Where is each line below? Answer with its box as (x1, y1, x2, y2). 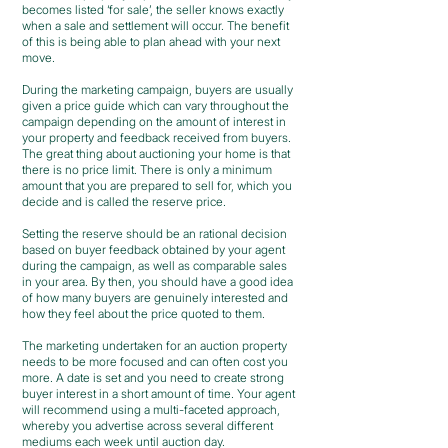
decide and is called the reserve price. (22, 194, 229, 209)
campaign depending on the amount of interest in (22, 114, 286, 129)
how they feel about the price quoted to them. (22, 306, 265, 321)
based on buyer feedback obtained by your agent (22, 242, 285, 257)
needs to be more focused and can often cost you (22, 354, 288, 369)
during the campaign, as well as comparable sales (22, 258, 287, 273)
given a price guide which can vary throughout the (22, 98, 289, 113)
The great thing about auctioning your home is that (22, 146, 290, 161)
